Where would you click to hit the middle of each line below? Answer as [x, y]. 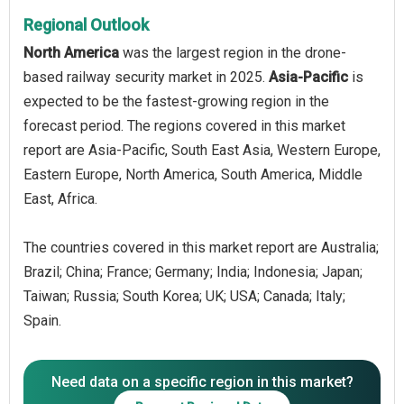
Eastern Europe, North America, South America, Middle [193, 174]
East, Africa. [60, 198]
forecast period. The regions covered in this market [184, 125]
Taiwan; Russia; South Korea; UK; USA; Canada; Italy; [184, 296]
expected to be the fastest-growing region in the [176, 101]
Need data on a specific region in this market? [202, 381]
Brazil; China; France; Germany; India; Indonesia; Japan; [193, 271]
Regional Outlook [86, 24]
